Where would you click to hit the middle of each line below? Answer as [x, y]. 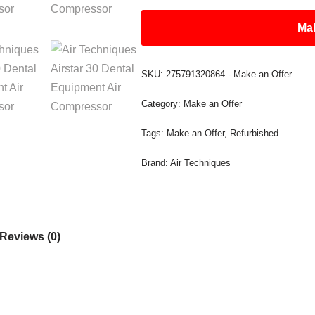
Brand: [156, 163]
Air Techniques [201, 163]
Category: [163, 104]
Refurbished [255, 133]
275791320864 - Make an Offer [229, 74]
